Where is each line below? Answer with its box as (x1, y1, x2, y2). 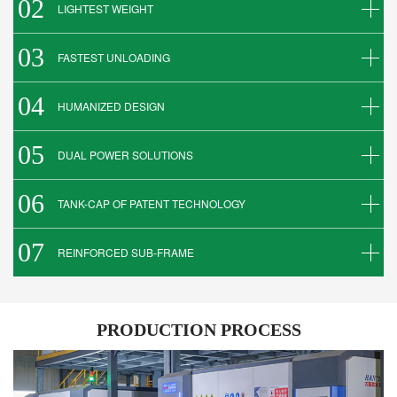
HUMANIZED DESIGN (58, 98, 165, 114)
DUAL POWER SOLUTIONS (58, 147, 193, 163)
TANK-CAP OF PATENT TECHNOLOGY (58, 196, 245, 212)
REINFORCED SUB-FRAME (58, 245, 194, 261)
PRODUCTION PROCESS (96, 320, 301, 340)
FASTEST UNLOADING (58, 50, 170, 66)
